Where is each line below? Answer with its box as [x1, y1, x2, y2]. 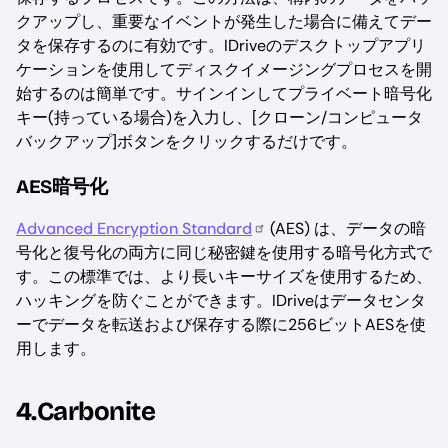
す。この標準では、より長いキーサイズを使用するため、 [16, 266, 432, 288]
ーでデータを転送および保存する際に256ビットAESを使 [16, 314, 426, 336]
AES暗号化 [16, 175, 108, 199]
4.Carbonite [16, 396, 156, 428]
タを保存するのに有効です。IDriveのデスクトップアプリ [16, 35, 426, 57]
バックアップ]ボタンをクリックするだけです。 [16, 131, 357, 153]
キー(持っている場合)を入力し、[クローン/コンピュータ [16, 107, 423, 129]
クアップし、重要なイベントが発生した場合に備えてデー [16, 11, 432, 33]
